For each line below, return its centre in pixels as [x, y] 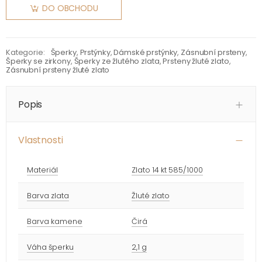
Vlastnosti [41, 140]
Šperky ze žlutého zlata [117, 61]
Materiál [42, 170]
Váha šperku [50, 247]
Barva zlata [48, 196]
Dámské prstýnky [146, 52]
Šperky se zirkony [38, 61]
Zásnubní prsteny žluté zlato [58, 70]
